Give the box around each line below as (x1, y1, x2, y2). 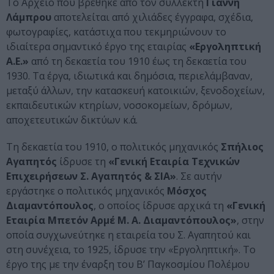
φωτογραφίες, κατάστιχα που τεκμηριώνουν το (6, 25, 226, 39)
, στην (237, 213, 264, 228)
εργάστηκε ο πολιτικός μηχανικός (6, 184, 167, 198)
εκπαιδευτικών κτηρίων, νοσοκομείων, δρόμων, (6, 98, 232, 113)
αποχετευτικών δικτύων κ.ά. (6, 113, 138, 127)
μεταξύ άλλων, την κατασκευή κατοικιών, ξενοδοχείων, (6, 84, 265, 98)
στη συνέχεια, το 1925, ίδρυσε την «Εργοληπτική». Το (6, 243, 256, 257)
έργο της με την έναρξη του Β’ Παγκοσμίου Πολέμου (6, 257, 250, 272)
